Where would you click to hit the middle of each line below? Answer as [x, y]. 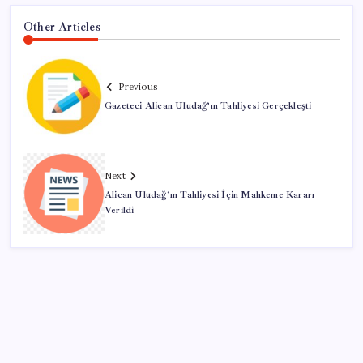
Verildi [120, 211]
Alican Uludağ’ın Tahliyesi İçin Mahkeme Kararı [210, 195]
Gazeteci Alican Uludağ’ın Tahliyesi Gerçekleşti [208, 105]
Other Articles [62, 26]
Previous [138, 86]
